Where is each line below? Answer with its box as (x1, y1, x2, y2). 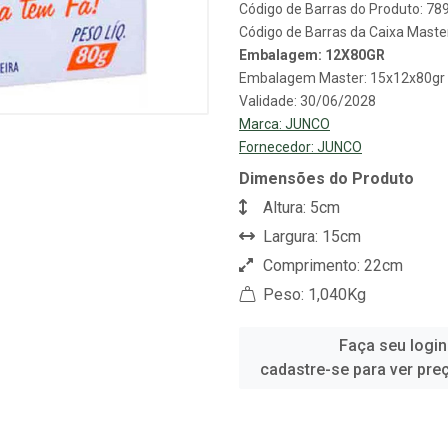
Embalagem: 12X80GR (239, 47, 385, 63)
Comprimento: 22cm (259, 256, 403, 275)
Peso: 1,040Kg (259, 285, 366, 304)
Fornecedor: (239, 139, 317, 155)
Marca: (239, 116, 285, 132)
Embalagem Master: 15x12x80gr (239, 70, 445, 86)
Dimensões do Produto (239, 169, 414, 188)
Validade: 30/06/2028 (239, 93, 376, 109)
